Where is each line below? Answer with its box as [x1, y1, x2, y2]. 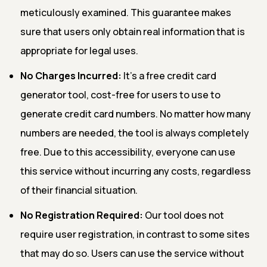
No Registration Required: [20, 208, 143, 222]
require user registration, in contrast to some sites [20, 227, 250, 241]
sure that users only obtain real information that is [20, 24, 245, 38]
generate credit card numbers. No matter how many [20, 107, 251, 120]
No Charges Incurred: [20, 69, 122, 82]
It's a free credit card [122, 69, 216, 82]
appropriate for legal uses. [20, 44, 138, 57]
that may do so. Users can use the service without [20, 246, 244, 260]
